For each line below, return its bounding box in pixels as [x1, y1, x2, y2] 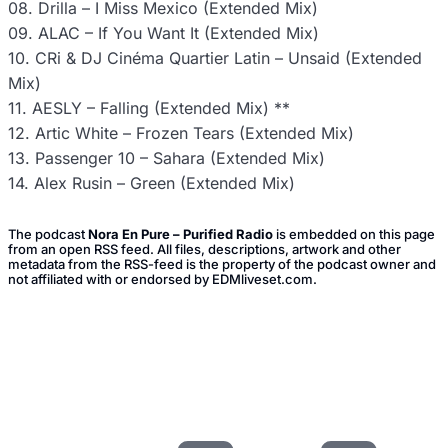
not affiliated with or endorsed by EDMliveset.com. [8, 270, 317, 287]
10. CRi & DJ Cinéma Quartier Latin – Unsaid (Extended [8, 48, 422, 69]
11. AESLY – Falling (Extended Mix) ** [8, 98, 290, 119]
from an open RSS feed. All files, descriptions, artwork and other [8, 240, 401, 257]
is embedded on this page [273, 225, 435, 242]
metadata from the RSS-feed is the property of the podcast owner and [8, 255, 436, 272]
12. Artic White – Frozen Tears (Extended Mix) [8, 123, 354, 144]
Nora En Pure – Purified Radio [88, 225, 273, 242]
